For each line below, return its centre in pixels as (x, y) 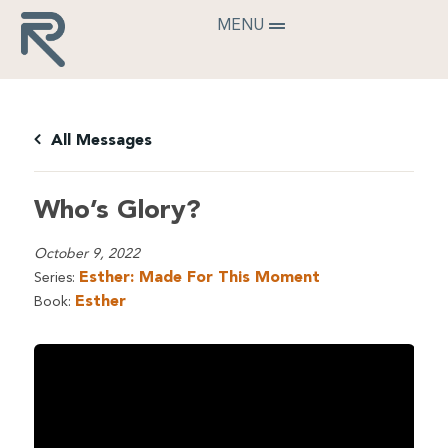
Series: (56, 278)
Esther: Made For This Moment (199, 278)
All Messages (98, 141)
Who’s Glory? (117, 211)
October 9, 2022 (86, 254)
